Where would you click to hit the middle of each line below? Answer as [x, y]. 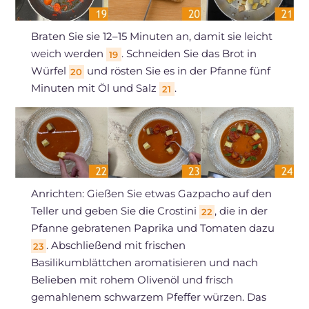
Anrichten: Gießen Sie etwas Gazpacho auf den [151, 194]
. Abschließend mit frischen [116, 246]
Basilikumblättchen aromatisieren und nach [144, 263]
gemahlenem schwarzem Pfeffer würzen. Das [148, 297]
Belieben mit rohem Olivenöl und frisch [132, 280]
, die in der [241, 211]
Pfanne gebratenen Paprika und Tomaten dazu [152, 228]
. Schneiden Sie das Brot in [189, 53]
